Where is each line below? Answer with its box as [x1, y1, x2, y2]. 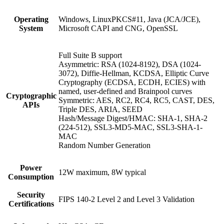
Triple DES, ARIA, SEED [58, 104, 142, 113]
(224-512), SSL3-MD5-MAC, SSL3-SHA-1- [58, 122, 202, 131]
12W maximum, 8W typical [58, 167, 146, 176]
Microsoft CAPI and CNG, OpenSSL [58, 23, 178, 32]
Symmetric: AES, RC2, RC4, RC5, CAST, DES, [58, 95, 214, 104]
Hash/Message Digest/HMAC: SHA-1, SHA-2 [58, 113, 207, 122]
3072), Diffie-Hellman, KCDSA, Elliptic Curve [58, 68, 209, 77]
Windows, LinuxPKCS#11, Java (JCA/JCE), [58, 14, 200, 23]
